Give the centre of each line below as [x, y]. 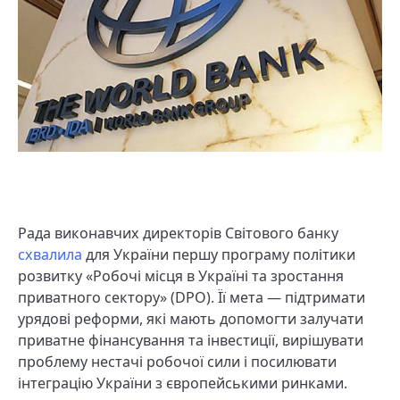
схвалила [50, 255]
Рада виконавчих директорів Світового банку [178, 233]
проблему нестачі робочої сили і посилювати [177, 362]
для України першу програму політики [219, 255]
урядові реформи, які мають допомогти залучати [191, 319]
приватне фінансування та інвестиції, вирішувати [191, 341]
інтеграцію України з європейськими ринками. [183, 383]
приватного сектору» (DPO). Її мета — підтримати [192, 298]
